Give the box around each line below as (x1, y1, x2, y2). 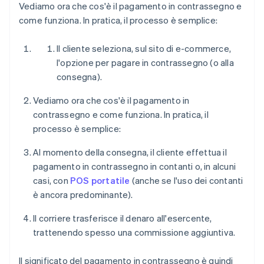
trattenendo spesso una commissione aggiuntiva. (33, 226, 236, 239)
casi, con (33, 174, 71, 187)
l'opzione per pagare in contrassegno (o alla (57, 57, 234, 69)
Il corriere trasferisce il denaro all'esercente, (33, 212, 212, 225)
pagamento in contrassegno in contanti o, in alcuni (33, 160, 236, 173)
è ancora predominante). (33, 189, 133, 201)
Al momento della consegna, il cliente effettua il (33, 146, 227, 159)
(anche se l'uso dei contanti (130, 174, 243, 187)
